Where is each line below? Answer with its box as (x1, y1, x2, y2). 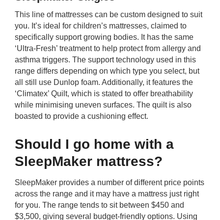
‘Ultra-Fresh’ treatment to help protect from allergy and (15, 44, 201, 53)
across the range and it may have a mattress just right (15, 190, 199, 198)
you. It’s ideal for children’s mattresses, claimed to (15, 22, 187, 30)
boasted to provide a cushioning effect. (15, 112, 148, 121)
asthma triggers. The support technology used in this (15, 55, 196, 64)
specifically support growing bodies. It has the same (15, 33, 193, 42)
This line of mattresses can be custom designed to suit (15, 10, 202, 19)
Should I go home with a (15, 137, 174, 152)
